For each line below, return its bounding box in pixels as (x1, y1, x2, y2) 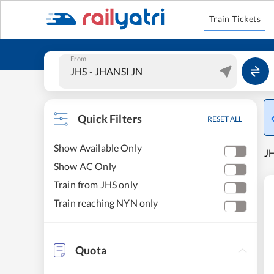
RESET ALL (207, 114, 242, 124)
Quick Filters (78, 112, 143, 125)
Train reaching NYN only (54, 197, 158, 209)
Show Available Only (54, 142, 142, 154)
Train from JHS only (54, 179, 138, 190)
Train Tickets (209, 13, 261, 24)
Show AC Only (54, 160, 116, 172)
